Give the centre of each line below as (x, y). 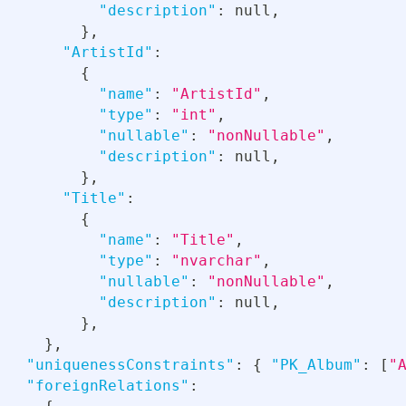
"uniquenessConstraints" (130, 365)
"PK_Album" (316, 365)
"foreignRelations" (108, 386)
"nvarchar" (217, 261)
